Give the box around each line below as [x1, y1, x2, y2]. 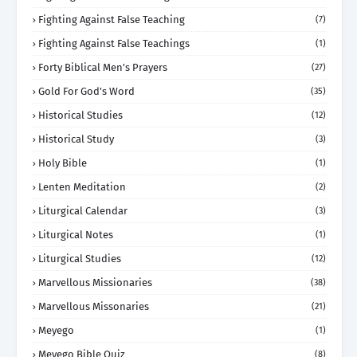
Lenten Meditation [38, 181, 126, 194]
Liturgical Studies [38, 253, 121, 265]
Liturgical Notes [38, 229, 113, 241]
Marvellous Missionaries [38, 277, 152, 289]
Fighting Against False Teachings [38, 37, 190, 50]
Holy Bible [38, 157, 87, 170]
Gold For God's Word [38, 85, 135, 98]
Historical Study [38, 133, 114, 146]
